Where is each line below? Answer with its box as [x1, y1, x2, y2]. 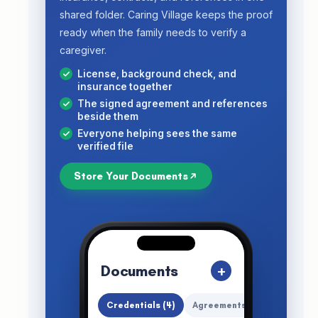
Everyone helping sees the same [77, 127, 237, 139]
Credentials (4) [106, 300, 175, 310]
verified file [77, 140, 133, 152]
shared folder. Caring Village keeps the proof [60, 8, 273, 21]
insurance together [77, 80, 172, 92]
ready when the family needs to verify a [60, 26, 246, 38]
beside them [77, 110, 138, 122]
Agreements [192, 300, 246, 310]
